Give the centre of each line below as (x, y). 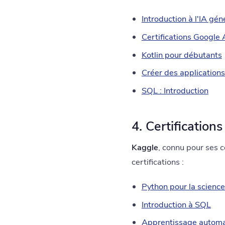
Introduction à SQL (176, 204)
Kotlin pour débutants (182, 55)
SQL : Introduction (175, 90)
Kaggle (145, 148)
